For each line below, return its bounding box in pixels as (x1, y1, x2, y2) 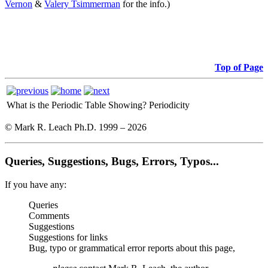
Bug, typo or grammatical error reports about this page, (29, 242, 235, 253)
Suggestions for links (29, 232, 108, 242)
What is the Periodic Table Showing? (7, 100, 147, 111)
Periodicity (149, 100, 190, 111)
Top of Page (215, 62, 263, 73)
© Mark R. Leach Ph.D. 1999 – (5, 122, 127, 133)
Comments (29, 210, 69, 221)
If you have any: (5, 179, 66, 190)
